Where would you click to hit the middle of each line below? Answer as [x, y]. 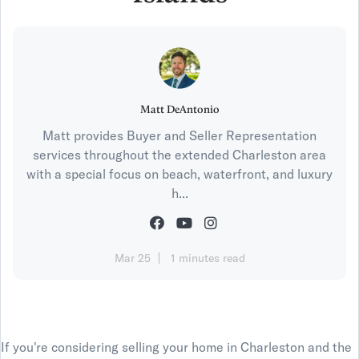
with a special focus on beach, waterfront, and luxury [179, 174]
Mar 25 [132, 258]
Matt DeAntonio [179, 110]
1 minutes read [208, 258]
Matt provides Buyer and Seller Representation [179, 135]
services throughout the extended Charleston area [179, 155]
